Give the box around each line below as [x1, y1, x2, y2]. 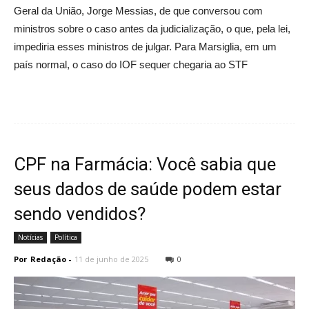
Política [54, 232, 77, 243]
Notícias [18, 232, 43, 243]
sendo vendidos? [14, 203, 146, 225]
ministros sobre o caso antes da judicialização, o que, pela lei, [14, 23, 290, 35]
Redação [30, 254, 66, 265]
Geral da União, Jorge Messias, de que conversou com [14, 5, 263, 17]
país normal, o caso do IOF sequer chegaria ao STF [14, 59, 248, 71]
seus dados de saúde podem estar [14, 179, 281, 200]
